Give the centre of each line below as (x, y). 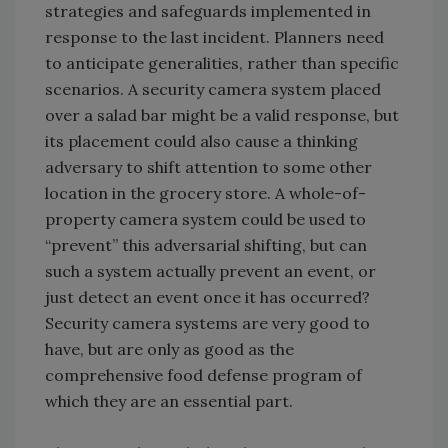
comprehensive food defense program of (203, 375)
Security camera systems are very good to (207, 323)
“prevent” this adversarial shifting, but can (206, 245)
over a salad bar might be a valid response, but (222, 115)
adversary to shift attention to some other (208, 167)
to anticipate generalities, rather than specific (222, 63)
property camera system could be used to (205, 219)
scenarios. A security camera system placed (213, 89)
